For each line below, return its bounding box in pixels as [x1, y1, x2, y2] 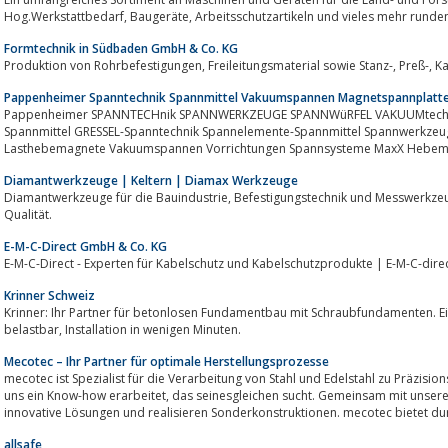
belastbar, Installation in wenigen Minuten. [65, 320, 241, 338]
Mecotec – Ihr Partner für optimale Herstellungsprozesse [4, 352, 329, 370]
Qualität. [4, 205, 52, 223]
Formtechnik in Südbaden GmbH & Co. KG [4, 39, 238, 57]
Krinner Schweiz [4, 286, 95, 304]
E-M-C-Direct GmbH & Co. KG [4, 237, 167, 255]
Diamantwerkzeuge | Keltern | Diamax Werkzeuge [4, 171, 298, 189]
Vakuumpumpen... [4, 156, 106, 174]
